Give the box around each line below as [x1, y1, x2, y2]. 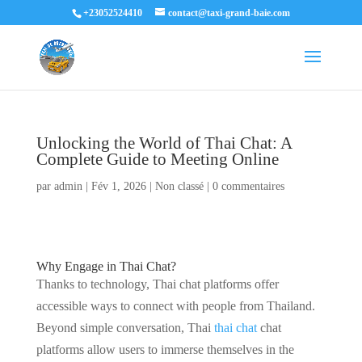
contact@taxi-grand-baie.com [167, 7, 290, 19]
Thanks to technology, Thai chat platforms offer [36, 277, 279, 291]
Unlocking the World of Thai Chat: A [36, 133, 292, 152]
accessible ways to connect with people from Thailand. [36, 299, 315, 313]
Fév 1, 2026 [90, 180, 146, 192]
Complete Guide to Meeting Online [36, 149, 279, 168]
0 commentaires [212, 180, 284, 192]
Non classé [154, 180, 204, 192]
